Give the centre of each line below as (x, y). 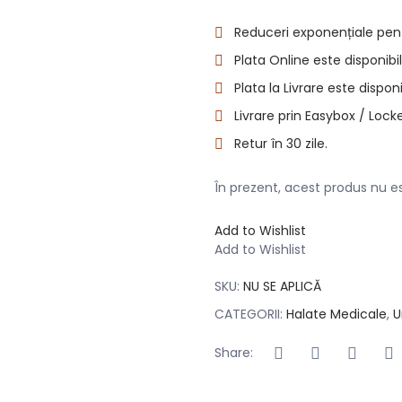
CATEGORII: (250, 314)
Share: (234, 353)
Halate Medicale (336, 314)
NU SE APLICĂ (282, 286)
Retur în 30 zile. (281, 143)
